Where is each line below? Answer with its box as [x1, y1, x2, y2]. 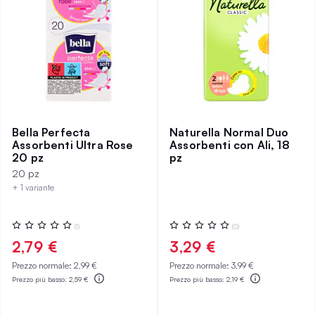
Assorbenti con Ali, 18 [169, 138, 290, 152]
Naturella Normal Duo [169, 125, 289, 139]
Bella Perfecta [12, 125, 91, 139]
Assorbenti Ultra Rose [12, 138, 134, 152]
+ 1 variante [12, 182, 54, 193]
